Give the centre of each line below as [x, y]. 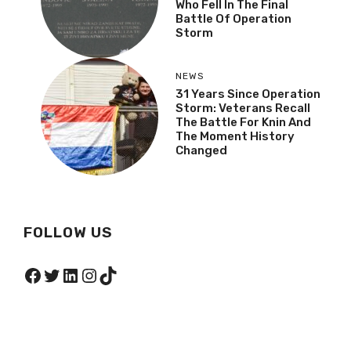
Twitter [73, 274]
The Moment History [235, 136]
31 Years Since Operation [248, 94]
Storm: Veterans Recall [243, 108]
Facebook [65, 274]
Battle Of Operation [233, 19]
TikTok [126, 274]
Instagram [125, 274]
